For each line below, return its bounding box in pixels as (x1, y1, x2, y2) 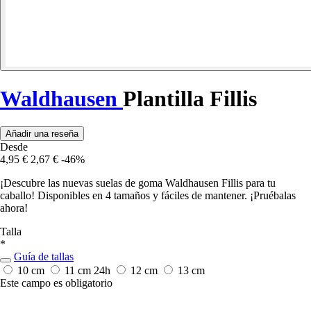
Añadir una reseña (6, 128, 78, 140)
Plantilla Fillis (123, 85, 257, 111)
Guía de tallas (14, 251, 74, 263)
